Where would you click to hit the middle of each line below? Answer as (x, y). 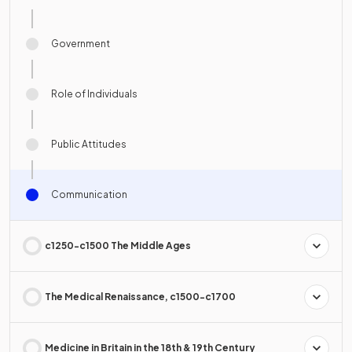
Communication (89, 195)
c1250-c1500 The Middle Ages (118, 246)
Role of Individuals (94, 94)
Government (81, 44)
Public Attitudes (89, 145)
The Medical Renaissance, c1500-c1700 (140, 297)
